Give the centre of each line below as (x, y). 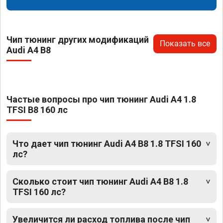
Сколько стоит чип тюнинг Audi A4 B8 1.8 (100, 182)
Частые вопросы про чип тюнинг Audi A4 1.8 (101, 100)
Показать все (185, 44)
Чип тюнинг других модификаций (78, 40)
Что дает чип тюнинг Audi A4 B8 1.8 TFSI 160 (107, 144)
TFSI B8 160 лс (37, 110)
